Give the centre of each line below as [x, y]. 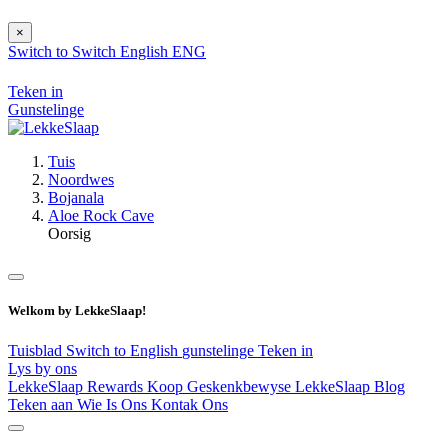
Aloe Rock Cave [101, 216]
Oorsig [69, 234]
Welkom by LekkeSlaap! [77, 311]
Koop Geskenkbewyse [221, 386]
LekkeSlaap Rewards [77, 386]
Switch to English [124, 350]
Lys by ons [42, 368]
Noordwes [81, 180]
